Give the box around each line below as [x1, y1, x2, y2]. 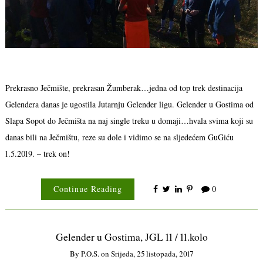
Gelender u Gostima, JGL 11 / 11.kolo [55, 230, 208, 244]
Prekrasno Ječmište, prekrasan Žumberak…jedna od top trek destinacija [5, 82, 242, 93]
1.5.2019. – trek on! [5, 147, 70, 159]
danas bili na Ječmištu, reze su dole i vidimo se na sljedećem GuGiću [5, 131, 234, 143]
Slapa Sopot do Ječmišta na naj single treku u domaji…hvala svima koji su [5, 114, 253, 126]
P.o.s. [81, 248, 99, 259]
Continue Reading [53, 183, 122, 195]
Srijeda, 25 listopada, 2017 [111, 248, 193, 259]
